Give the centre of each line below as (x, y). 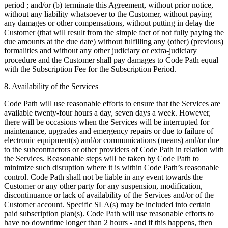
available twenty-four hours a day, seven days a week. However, (107, 113)
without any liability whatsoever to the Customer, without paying (108, 14)
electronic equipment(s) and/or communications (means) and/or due (112, 140)
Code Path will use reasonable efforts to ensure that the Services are (112, 104)
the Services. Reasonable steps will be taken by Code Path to (102, 159)
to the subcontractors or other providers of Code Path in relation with (114, 150)
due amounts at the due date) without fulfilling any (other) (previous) (114, 42)
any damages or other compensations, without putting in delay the (109, 23)
